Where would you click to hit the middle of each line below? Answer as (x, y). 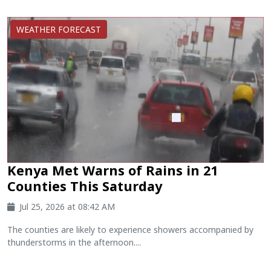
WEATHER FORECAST (59, 30)
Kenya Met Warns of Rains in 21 (113, 170)
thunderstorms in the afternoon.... (74, 242)
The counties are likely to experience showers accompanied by (130, 229)
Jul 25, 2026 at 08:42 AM (67, 206)
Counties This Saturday (85, 186)
